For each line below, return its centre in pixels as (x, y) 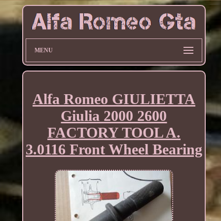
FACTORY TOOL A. (114, 132)
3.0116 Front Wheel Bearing (114, 149)
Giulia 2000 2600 (114, 115)
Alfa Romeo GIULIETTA (114, 99)
